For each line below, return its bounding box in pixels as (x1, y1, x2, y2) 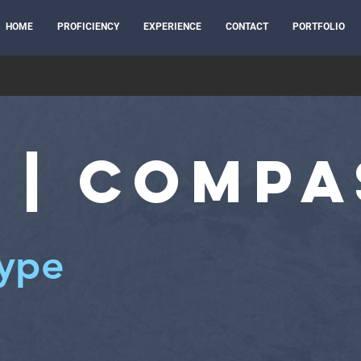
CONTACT (226, 21, 268, 32)
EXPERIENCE (143, 21, 201, 32)
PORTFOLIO (293, 21, 345, 32)
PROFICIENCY (57, 21, 119, 32)
